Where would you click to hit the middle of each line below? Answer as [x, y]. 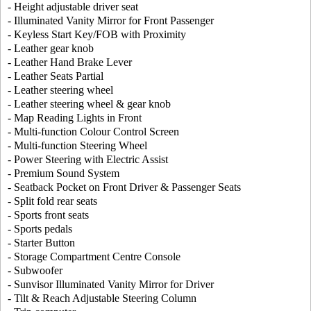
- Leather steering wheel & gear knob [89, 104]
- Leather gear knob [51, 49]
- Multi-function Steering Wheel [77, 146]
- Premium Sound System [64, 174]
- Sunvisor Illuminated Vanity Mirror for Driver [111, 285]
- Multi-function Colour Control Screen [93, 132]
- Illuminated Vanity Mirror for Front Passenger [111, 21]
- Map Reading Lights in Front [75, 118]
